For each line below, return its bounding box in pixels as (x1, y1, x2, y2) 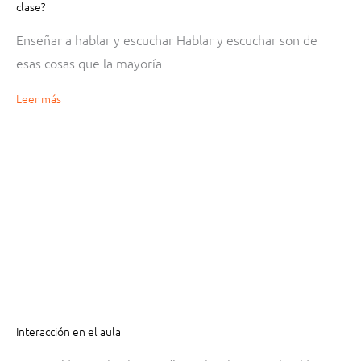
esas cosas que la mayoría (16, 53, 162, 72)
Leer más (16, 89, 61, 106)
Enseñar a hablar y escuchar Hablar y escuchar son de (16, 30, 317, 48)
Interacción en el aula (16, 322, 121, 339)
